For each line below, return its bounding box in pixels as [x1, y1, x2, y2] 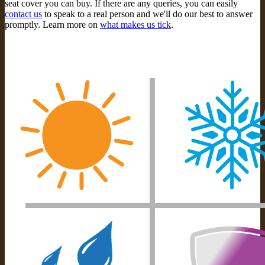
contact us [5, 9, 42, 20]
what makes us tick [100, 20, 171, 30]
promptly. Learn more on [5, 20, 100, 30]
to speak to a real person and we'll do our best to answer [42, 9, 253, 20]
